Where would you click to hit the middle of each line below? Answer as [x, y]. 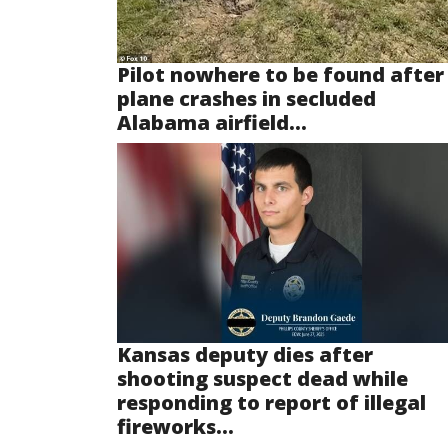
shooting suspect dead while [262, 379]
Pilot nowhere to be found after [280, 75]
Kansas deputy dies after [245, 355]
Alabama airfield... [212, 123]
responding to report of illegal [271, 403]
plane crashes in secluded [246, 99]
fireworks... [175, 427]
